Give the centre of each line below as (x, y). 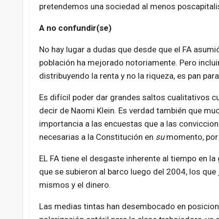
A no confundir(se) (75, 28)
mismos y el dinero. (75, 185)
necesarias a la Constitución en (97, 137)
